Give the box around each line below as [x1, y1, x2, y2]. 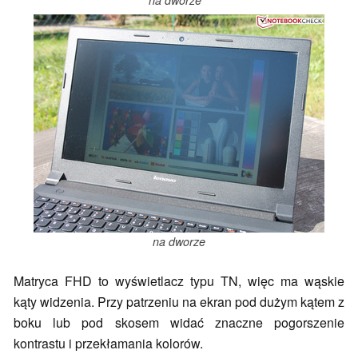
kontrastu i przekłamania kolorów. [14, 334, 203, 353]
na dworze [153, 233, 205, 249]
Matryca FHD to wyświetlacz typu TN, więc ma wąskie [14, 272, 344, 291]
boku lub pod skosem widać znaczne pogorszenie [14, 313, 344, 332]
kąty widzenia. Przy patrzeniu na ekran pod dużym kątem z [14, 292, 344, 312]
